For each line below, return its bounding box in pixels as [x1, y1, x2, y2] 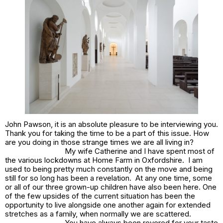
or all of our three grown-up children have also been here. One [5, 182, 217, 192]
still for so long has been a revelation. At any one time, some [5, 173, 212, 183]
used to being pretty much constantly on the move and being [5, 164, 213, 174]
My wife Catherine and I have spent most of [65, 146, 215, 156]
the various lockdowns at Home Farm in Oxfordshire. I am [5, 155, 203, 165]
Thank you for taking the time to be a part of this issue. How [5, 128, 209, 138]
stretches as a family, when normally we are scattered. [5, 209, 191, 219]
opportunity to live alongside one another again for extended [5, 200, 211, 210]
